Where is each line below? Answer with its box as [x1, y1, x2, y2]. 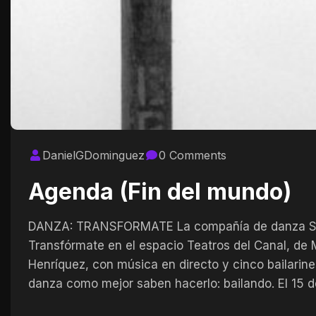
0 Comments [159, 147, 226, 162]
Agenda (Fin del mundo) [28, 177, 291, 205]
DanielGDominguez [42, 147, 145, 162]
